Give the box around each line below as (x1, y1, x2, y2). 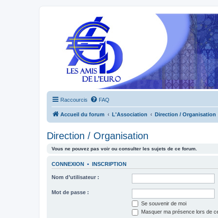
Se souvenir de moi (140, 200, 186, 206)
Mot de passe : (52, 189, 89, 195)
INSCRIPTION (92, 161, 127, 167)
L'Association (112, 111, 147, 117)
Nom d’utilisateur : (52, 174, 99, 180)
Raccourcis (60, 97, 88, 103)
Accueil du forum (60, 111, 105, 117)
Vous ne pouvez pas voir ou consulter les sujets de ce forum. (52, 146, 197, 151)
